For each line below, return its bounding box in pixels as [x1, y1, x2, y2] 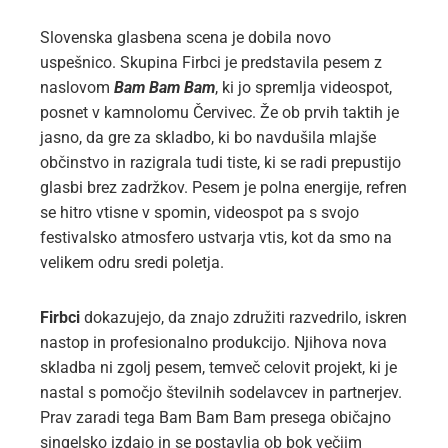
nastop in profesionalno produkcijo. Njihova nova [40, 333, 387, 352]
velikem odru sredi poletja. [40, 253, 224, 272]
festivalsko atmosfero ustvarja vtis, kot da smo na [40, 228, 392, 247]
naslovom [40, 78, 114, 97]
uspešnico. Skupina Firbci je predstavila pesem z [40, 53, 382, 72]
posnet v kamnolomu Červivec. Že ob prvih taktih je [40, 103, 399, 122]
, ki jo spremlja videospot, [215, 78, 392, 97]
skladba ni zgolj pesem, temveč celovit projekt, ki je [40, 358, 397, 377]
